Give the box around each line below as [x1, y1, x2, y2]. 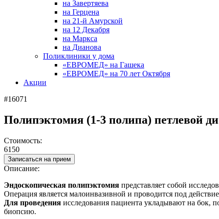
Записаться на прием [8, 155, 71, 163]
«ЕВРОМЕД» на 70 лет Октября [63, 69, 170, 78]
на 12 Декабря [63, 25, 109, 34]
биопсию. [4, 207, 36, 216]
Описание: [4, 164, 40, 173]
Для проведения [4, 198, 61, 207]
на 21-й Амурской [63, 17, 123, 25]
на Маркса [63, 34, 97, 43]
